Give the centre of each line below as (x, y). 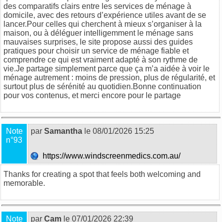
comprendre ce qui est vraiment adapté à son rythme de (101, 59)
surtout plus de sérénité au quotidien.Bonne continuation (102, 86)
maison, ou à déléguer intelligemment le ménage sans (98, 33)
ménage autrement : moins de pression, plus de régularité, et (109, 77)
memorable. (24, 183)
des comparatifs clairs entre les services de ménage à (97, 6)
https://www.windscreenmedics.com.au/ (111, 156)
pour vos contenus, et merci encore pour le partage (92, 95)
